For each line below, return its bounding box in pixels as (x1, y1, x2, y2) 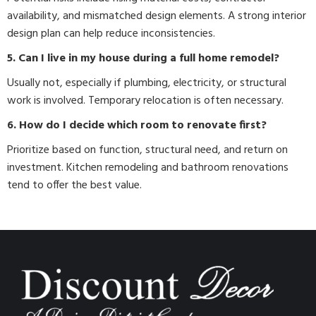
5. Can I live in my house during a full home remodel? (7, 49, 279, 68)
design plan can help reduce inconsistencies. (7, 25, 215, 43)
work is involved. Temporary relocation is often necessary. (7, 92, 284, 110)
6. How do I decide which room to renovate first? (7, 116, 267, 135)
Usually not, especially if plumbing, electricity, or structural (7, 74, 286, 92)
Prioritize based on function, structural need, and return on (7, 141, 288, 159)
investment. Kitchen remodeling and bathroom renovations (7, 159, 288, 177)
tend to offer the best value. (7, 176, 142, 195)
